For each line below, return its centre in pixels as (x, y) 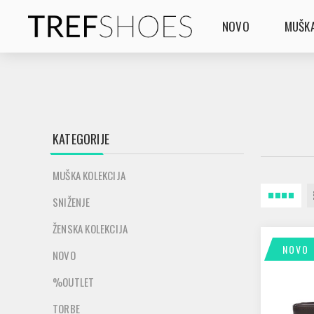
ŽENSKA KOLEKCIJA (90, 228)
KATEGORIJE (81, 139)
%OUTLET (74, 282)
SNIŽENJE (71, 202)
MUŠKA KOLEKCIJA (89, 175)
